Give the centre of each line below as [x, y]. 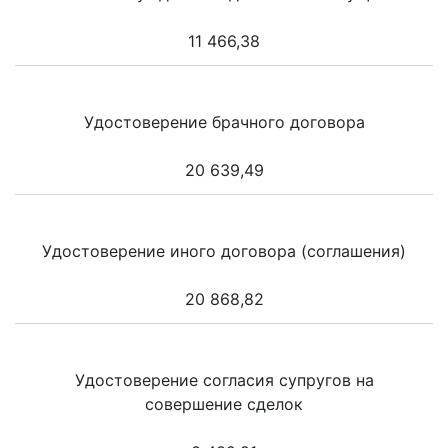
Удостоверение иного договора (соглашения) [224, 251]
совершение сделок [224, 404]
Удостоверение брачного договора [224, 122]
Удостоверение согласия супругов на [224, 380]
